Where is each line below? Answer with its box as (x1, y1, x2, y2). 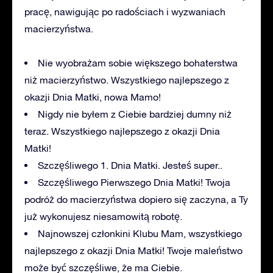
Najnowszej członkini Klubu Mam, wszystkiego (38, 227, 242, 239)
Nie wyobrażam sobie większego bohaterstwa (38, 57, 238, 68)
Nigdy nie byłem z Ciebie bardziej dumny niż (38, 108, 232, 119)
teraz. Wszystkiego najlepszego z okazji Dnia (24, 125, 220, 136)
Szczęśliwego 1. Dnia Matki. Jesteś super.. (38, 159, 222, 171)
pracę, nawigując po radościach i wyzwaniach (24, 5, 225, 17)
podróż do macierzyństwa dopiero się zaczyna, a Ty (24, 193, 248, 205)
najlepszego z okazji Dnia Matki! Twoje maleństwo (24, 244, 243, 256)
